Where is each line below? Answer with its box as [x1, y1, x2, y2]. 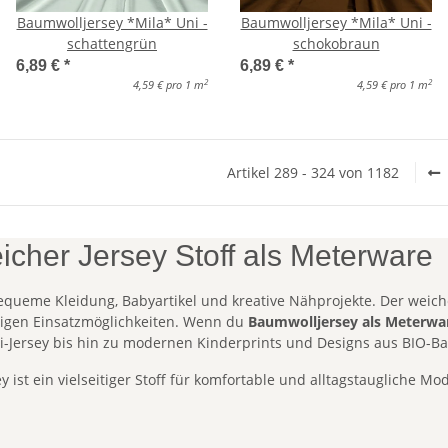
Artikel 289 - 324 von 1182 [227, 163, 399, 183]
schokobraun [292, 34, 380, 54]
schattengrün [67, 34, 157, 54]
